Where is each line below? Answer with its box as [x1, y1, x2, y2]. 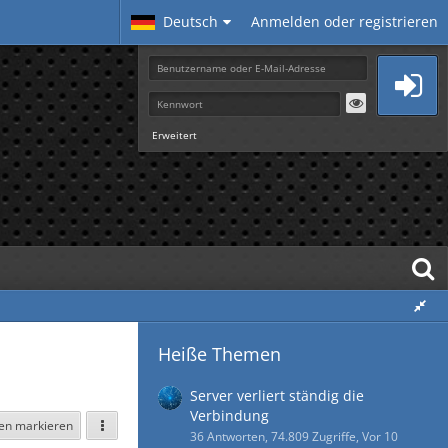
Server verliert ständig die [190, 386, 364, 405]
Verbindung [190, 406, 269, 425]
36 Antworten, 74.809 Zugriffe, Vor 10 [190, 428, 398, 445]
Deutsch [163, 12, 218, 31]
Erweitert [152, 128, 197, 142]
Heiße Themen [158, 342, 281, 366]
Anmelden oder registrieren [251, 12, 438, 31]
